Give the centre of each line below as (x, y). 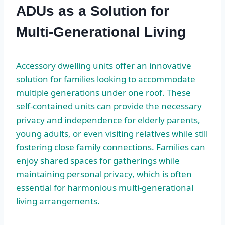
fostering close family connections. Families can (111, 147)
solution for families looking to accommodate (106, 79)
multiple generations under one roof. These (103, 92)
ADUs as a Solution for (93, 11)
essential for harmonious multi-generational (105, 187)
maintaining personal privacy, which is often (104, 174)
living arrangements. (58, 201)
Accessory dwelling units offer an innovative (104, 65)
